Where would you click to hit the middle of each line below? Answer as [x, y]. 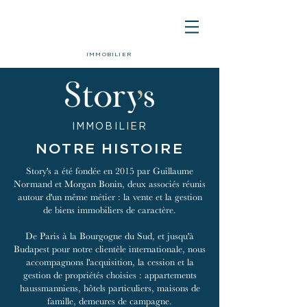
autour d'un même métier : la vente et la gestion [110, 197]
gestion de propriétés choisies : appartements [110, 275]
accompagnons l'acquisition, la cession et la [110, 262]
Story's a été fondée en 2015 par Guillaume [110, 171]
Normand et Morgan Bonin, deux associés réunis [110, 184]
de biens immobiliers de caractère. [110, 210]
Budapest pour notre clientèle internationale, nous [110, 249]
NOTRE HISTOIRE [110, 149]
